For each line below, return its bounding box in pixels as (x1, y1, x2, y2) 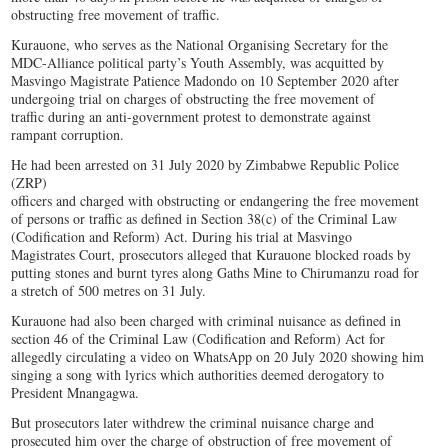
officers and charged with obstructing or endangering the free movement (11, 191, 420, 211)
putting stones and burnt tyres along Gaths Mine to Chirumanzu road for (11, 263, 420, 283)
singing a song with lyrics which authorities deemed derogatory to (11, 365, 385, 385)
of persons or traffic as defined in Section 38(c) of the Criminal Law (11, 209, 398, 229)
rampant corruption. (11, 125, 125, 145)
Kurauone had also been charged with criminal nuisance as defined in (11, 311, 402, 331)
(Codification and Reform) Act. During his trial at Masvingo (11, 227, 353, 247)
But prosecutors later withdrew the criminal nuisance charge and (11, 413, 375, 433)
